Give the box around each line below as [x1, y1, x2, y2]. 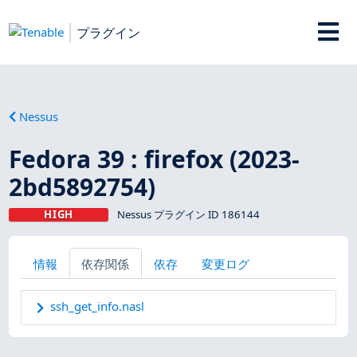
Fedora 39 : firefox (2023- [9, 142, 300, 175]
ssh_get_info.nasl [50, 298, 145, 315]
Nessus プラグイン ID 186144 [116, 206, 260, 222]
